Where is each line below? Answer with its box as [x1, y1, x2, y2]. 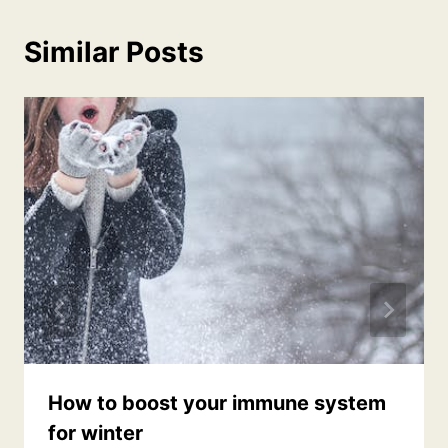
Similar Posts [24, 35, 204, 70]
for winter [48, 420, 143, 445]
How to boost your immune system [48, 390, 386, 415]
